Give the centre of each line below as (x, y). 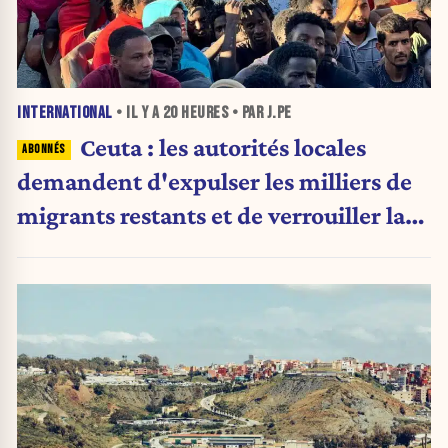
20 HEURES (195, 112)
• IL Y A (137, 112)
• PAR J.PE (260, 112)
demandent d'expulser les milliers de (214, 180)
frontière (64, 248)
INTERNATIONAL (65, 112)
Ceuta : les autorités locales (222, 146)
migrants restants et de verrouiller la (211, 214)
